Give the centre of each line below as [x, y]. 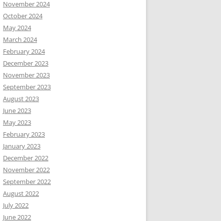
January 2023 [22, 146]
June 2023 [17, 110]
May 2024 [17, 28]
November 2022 [26, 170]
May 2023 [17, 122]
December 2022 [26, 158]
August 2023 [21, 99]
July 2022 [16, 205]
